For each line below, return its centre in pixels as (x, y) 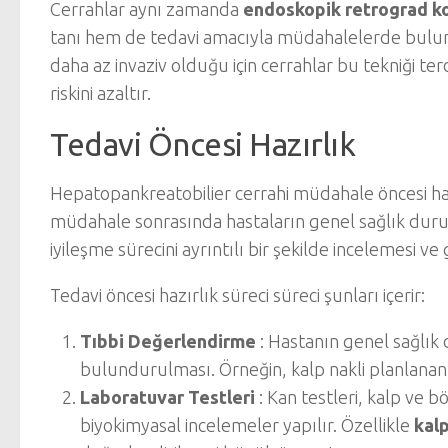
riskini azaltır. (100, 93)
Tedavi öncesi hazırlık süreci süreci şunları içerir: (237, 295)
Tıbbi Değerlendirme (168, 341)
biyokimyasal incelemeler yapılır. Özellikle (247, 425)
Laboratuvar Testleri (167, 397)
